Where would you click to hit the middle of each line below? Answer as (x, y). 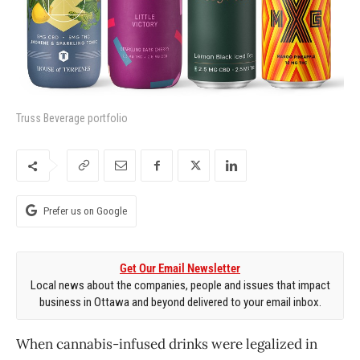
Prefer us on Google (85, 211)
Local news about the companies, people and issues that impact (180, 285)
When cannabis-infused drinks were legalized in (167, 344)
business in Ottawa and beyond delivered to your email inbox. (180, 302)
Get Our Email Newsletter (180, 268)
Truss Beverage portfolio (72, 118)
